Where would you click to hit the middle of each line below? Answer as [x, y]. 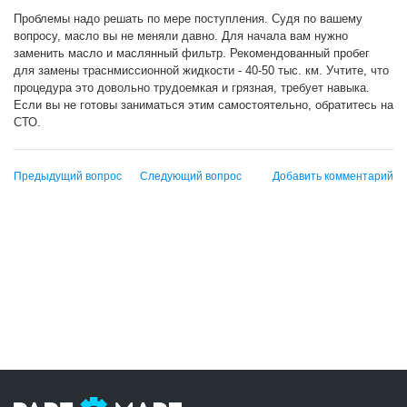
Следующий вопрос [191, 176]
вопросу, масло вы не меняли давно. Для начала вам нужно [181, 36]
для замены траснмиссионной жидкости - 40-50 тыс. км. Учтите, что [201, 70]
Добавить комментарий [333, 176]
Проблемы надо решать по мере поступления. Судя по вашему [188, 19]
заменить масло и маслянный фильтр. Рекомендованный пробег [192, 53]
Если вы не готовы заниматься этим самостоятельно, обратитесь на [203, 105]
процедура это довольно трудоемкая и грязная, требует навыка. [192, 88]
